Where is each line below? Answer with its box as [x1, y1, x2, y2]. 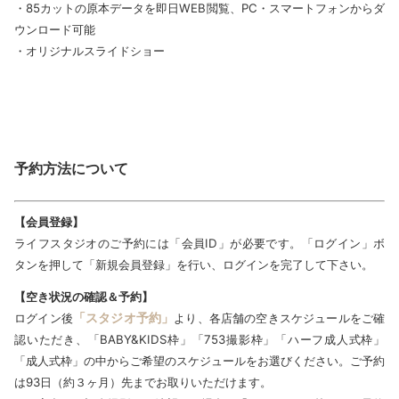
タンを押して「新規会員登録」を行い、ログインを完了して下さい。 [14, 257, 373, 272]
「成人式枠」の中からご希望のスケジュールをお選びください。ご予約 [14, 354, 385, 368]
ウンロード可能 [14, 22, 95, 37]
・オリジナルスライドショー [14, 44, 165, 58]
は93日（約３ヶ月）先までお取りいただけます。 [14, 375, 272, 389]
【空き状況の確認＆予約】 [14, 289, 153, 304]
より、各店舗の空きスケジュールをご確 [174, 311, 386, 325]
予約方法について [14, 159, 128, 177]
